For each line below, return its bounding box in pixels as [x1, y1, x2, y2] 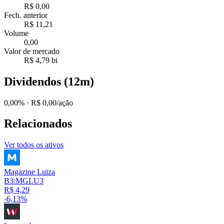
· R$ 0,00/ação [24, 98, 73, 107]
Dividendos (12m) [4, 74, 94, 88]
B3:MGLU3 [4, 176, 43, 185]
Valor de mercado [4, 46, 59, 55]
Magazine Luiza [4, 167, 55, 176]
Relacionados [4, 117, 72, 130]
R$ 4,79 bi [24, 55, 57, 64]
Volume [4, 28, 28, 37]
